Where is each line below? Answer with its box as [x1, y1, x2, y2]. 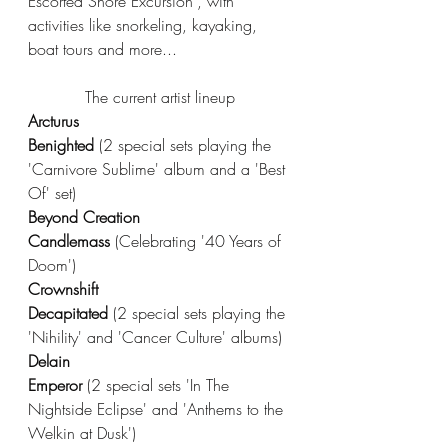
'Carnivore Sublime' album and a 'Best [28, 158, 290, 180]
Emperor [28, 374, 87, 396]
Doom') [28, 254, 76, 276]
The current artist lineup [85, 86, 235, 108]
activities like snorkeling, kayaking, [28, 14, 262, 36]
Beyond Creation [28, 206, 140, 228]
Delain [28, 350, 70, 372]
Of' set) [28, 182, 86, 204]
